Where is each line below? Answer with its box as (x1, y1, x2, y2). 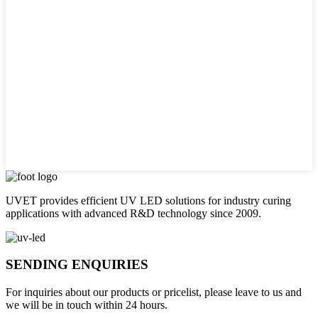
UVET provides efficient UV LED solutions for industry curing (6, 194, 291, 207)
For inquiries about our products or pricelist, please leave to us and (6, 286, 302, 299)
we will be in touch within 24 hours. (6, 299, 168, 312)
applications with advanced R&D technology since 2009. (6, 207, 261, 219)
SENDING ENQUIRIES (6, 257, 148, 273)
